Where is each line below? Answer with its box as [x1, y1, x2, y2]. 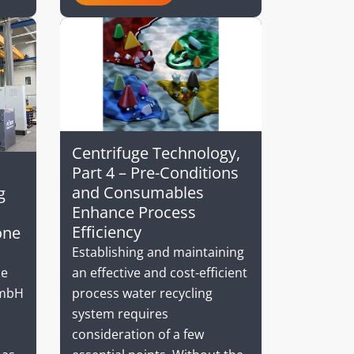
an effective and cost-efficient [72, 263, 247, 281]
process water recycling [72, 284, 213, 302]
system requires [72, 304, 168, 322]
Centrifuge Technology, [72, 141, 240, 164]
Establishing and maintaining [72, 243, 244, 261]
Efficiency [72, 220, 141, 243]
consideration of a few [72, 325, 204, 343]
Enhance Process [72, 201, 196, 223]
